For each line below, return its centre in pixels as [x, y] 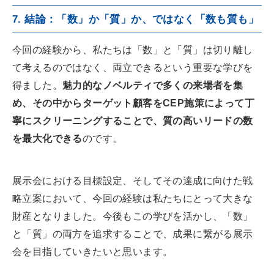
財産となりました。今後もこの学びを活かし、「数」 [133, 217]
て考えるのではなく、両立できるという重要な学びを [133, 68]
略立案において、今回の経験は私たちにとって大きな [133, 199]
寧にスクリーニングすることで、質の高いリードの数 [133, 121]
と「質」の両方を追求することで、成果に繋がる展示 [133, 234]
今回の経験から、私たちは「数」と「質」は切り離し [133, 50]
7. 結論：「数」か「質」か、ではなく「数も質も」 [135, 20]
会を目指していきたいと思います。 [93, 252]
